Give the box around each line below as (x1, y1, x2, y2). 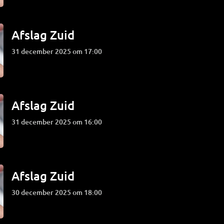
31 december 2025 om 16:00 (15, 117, 102, 126)
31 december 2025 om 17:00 (15, 46, 102, 56)
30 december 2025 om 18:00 (15, 187, 102, 197)
